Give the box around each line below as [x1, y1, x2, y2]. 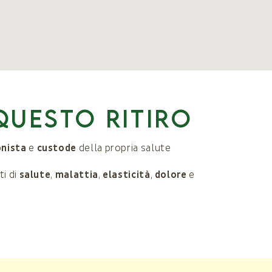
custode [36, 142, 77, 154]
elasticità [103, 169, 151, 181]
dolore [154, 169, 187, 181]
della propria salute [76, 142, 171, 154]
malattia [55, 169, 98, 181]
